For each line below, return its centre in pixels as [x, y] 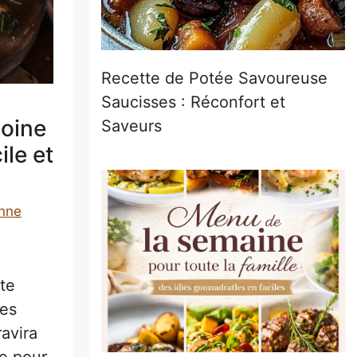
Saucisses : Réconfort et [193, 102]
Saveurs [131, 126]
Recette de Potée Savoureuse [214, 78]
